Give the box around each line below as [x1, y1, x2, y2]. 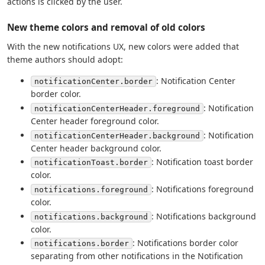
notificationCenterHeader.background [34, 131, 200, 140]
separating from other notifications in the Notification [31, 250, 243, 262]
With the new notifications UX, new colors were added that [7, 41, 239, 53]
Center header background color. [31, 142, 161, 154]
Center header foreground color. [31, 115, 159, 127]
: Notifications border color [132, 237, 238, 249]
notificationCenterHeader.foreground [34, 104, 200, 113]
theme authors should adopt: [7, 54, 123, 66]
